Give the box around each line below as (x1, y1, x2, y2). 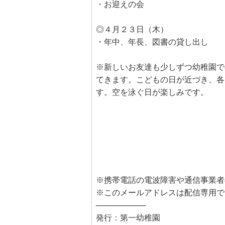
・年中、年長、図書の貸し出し (96, 38, 208, 46)
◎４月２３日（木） (96, 25, 168, 34)
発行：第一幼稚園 (96, 213, 160, 222)
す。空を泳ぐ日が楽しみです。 (96, 88, 208, 96)
